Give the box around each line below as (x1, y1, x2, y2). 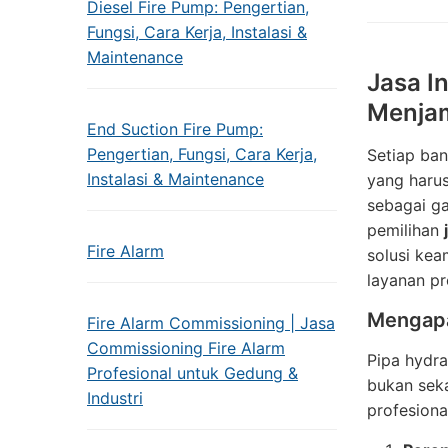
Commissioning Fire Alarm (87, 338, 285, 358)
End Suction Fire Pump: (87, 119, 263, 139)
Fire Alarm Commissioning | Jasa (87, 313, 335, 333)
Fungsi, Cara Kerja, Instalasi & (87, 22, 307, 42)
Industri (87, 388, 143, 408)
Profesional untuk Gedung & (87, 363, 298, 383)
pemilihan (367, 220, 444, 240)
